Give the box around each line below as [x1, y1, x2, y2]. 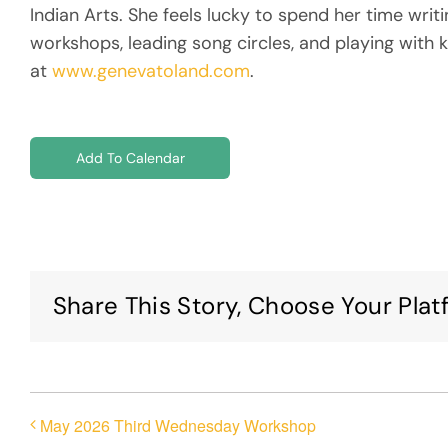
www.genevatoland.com [52, 58, 250, 83]
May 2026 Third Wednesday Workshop [40, 414, 316, 438]
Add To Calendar [75, 148, 185, 167]
